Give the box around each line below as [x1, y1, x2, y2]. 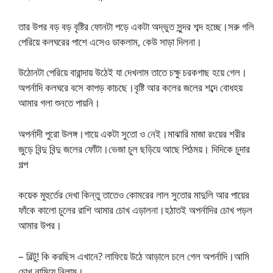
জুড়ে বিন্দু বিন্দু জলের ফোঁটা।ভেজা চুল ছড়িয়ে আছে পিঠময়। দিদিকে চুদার [18, 141, 250, 156]
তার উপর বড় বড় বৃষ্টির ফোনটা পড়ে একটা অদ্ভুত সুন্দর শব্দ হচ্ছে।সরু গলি [18, 19, 254, 34]
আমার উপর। [18, 218, 62, 232]
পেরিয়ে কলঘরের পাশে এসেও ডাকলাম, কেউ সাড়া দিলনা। [18, 34, 202, 49]
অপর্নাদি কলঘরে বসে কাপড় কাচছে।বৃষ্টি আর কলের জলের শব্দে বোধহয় [18, 80, 243, 94]
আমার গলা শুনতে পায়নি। [18, 96, 100, 110]
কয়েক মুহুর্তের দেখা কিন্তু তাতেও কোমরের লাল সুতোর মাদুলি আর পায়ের [18, 188, 249, 202]
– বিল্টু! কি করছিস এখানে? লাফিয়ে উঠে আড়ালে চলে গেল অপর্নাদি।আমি [18, 249, 249, 263]
